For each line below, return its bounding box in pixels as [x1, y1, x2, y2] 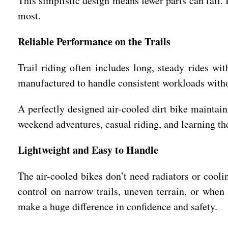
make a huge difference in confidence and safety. [17, 199, 217, 213]
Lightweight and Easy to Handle [17, 142, 158, 157]
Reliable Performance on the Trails [17, 34, 170, 49]
